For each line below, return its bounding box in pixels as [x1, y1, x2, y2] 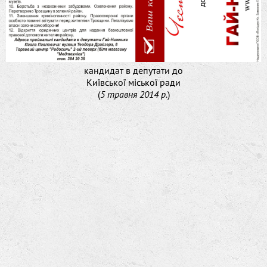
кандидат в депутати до [84, 64, 183, 76]
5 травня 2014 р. [100, 88, 167, 100]
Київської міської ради [86, 76, 181, 88]
